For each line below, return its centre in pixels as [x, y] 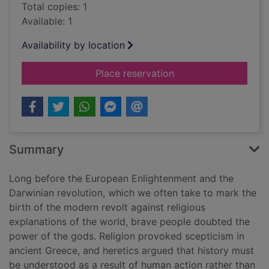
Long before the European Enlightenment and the [121, 179]
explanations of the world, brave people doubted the [129, 222]
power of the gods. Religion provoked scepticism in [127, 236]
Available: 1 [47, 21]
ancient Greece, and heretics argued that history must [131, 251]
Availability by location [73, 45]
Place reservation [134, 74]
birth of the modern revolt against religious [107, 207]
